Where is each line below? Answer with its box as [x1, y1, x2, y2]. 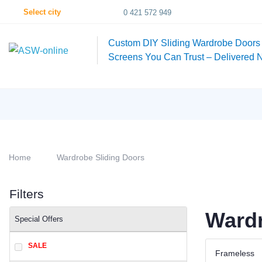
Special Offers [15, 215, 63, 223]
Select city [23, 7, 61, 16]
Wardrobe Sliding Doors [57, 153, 144, 162]
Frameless [215, 248, 254, 258]
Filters [9, 187, 44, 201]
